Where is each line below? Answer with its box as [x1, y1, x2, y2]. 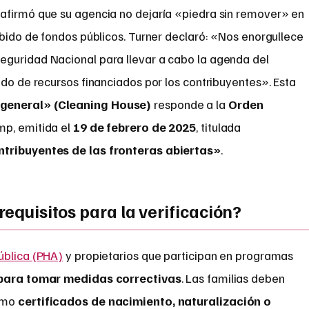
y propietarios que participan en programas [63, 248, 294, 263]
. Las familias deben [181, 270, 285, 286]
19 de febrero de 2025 [73, 119, 197, 135]
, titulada [196, 119, 241, 135]
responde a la [151, 97, 228, 112]
